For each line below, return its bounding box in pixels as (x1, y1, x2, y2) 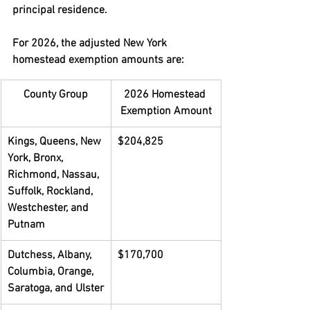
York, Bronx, (8, 152, 66, 165)
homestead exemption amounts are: (12, 53, 184, 67)
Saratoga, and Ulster (8, 282, 104, 295)
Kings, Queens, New (8, 135, 104, 149)
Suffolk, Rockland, (8, 185, 95, 199)
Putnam (8, 218, 45, 232)
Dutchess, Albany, (8, 248, 93, 262)
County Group (24, 88, 88, 102)
